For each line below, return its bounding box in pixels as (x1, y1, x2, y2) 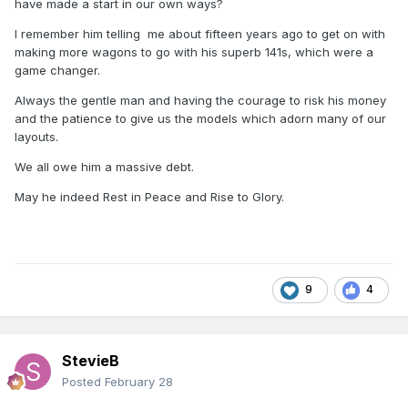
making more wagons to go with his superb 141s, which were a (15, 44, 373, 59)
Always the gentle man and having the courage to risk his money (15, 92, 386, 107)
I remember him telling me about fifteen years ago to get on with (15, 25, 385, 41)
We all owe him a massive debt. (15, 158, 194, 174)
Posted (62, 373, 105, 389)
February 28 (105, 373, 173, 389)
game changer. (15, 62, 100, 77)
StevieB (62, 351, 119, 370)
